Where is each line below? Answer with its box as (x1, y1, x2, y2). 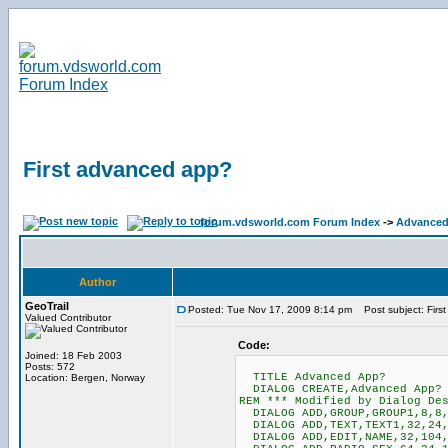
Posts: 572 (25, 361, 75, 372)
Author (79, 276, 116, 288)
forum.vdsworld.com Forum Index (200, 216, 380, 228)
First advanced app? (23, 157, 232, 182)
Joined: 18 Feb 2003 (25, 350, 122, 361)
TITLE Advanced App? (238, 371, 386, 383)
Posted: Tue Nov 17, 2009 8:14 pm (188, 304, 352, 315)
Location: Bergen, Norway (25, 372, 145, 383)
